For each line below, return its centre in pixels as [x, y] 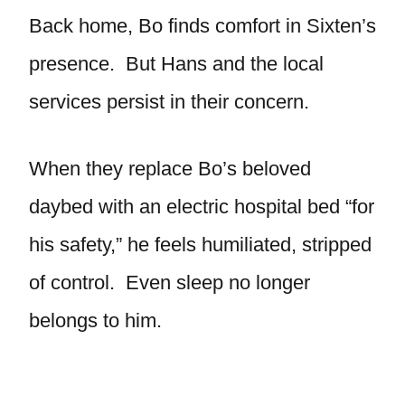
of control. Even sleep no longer [170, 283]
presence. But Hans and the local [176, 64]
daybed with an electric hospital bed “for [202, 207]
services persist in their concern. [169, 102]
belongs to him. [95, 320]
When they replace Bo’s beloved [170, 169]
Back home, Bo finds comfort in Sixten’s [202, 26]
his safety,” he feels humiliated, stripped [200, 245]
